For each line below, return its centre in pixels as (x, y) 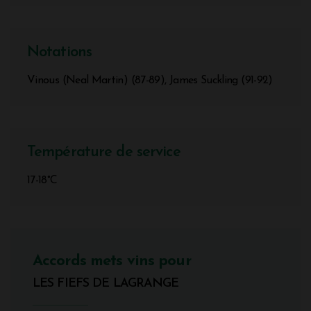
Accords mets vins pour (112, 261)
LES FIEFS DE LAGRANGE (106, 283)
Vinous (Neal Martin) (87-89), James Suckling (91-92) (150, 80)
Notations (60, 52)
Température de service (104, 152)
